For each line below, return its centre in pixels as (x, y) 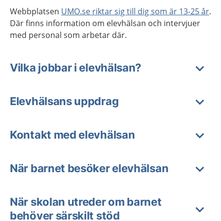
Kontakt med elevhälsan (73, 135)
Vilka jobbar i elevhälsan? (76, 68)
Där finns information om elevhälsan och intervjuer (105, 23)
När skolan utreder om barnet (86, 202)
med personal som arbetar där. (68, 35)
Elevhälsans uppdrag (64, 101)
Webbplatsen (36, 11)
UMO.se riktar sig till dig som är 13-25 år (135, 11)
